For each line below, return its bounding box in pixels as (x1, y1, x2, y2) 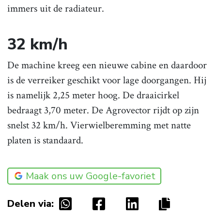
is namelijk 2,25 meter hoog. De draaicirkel (7, 89, 179, 102)
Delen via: (7, 197, 54, 211)
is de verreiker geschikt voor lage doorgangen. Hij (7, 74, 206, 87)
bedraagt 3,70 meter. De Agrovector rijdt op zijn (7, 104, 199, 117)
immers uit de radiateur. (7, 2, 104, 15)
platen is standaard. (7, 134, 83, 147)
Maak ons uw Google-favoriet (26, 170, 155, 183)
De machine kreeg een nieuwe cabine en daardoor (7, 59, 207, 72)
